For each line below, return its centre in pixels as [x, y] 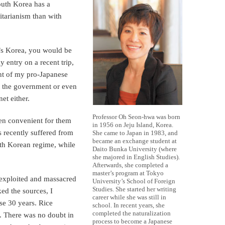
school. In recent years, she [129, 205]
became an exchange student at [135, 141]
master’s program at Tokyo [128, 173]
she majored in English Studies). [136, 157]
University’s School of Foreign [134, 181]
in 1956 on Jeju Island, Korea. [133, 125]
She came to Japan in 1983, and [135, 133]
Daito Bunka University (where [135, 149]
